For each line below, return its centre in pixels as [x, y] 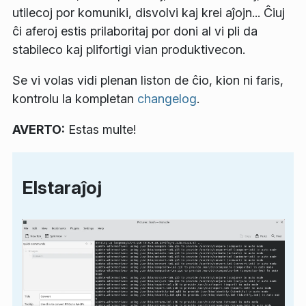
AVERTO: [39, 130]
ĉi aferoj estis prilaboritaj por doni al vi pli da [135, 31]
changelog [167, 99]
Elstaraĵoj [61, 188]
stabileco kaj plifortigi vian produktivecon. [129, 50]
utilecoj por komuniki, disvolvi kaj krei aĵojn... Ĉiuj [149, 13]
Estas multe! [100, 130]
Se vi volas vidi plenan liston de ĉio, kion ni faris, [148, 81]
